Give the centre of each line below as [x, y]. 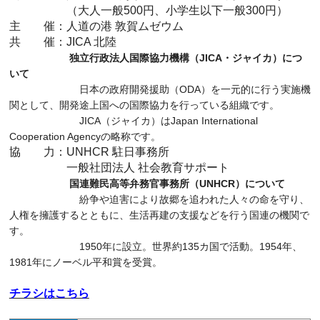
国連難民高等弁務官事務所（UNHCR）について [177, 183]
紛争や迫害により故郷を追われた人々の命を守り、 [194, 199]
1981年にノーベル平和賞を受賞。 [85, 262]
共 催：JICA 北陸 [62, 41]
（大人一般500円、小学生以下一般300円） [148, 10]
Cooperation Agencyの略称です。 [85, 136]
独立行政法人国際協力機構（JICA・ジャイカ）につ [185, 57]
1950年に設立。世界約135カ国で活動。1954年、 [155, 246]
